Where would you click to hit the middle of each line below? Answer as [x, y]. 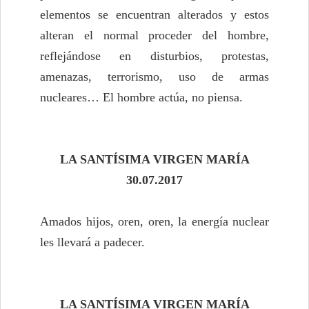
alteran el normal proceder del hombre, [154, 36]
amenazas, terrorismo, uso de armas [154, 77]
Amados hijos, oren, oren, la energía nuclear [154, 222]
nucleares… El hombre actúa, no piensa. [141, 98]
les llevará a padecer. [92, 242]
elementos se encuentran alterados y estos [154, 15]
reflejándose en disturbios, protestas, [154, 56]
